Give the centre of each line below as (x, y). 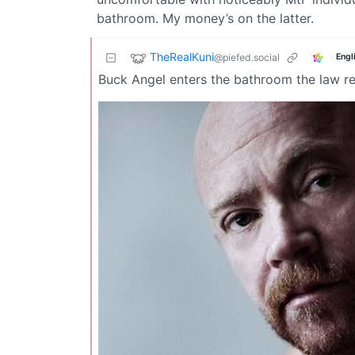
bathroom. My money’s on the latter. (205, 18)
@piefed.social (247, 57)
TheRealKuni (182, 56)
